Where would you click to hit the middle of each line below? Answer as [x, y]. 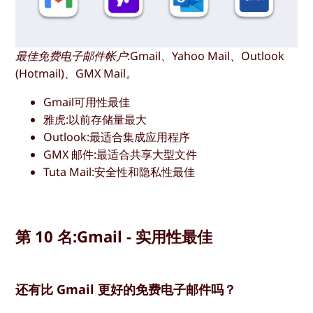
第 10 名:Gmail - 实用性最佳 [114, 236]
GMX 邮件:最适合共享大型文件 [121, 154]
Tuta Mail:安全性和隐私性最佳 [119, 172]
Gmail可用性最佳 [87, 102]
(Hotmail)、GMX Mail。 [77, 73]
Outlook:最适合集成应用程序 [117, 137]
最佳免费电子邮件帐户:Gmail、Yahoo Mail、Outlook [150, 56]
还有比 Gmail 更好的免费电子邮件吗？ [126, 289]
